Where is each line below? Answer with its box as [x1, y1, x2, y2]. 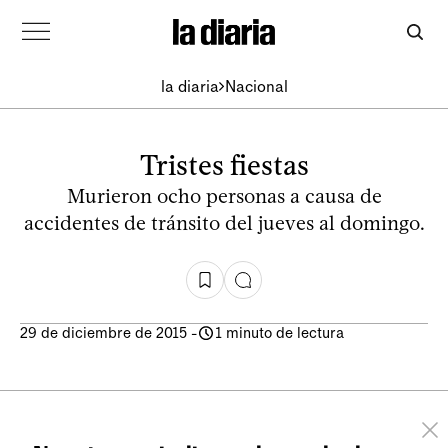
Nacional [224, 76, 288, 96]
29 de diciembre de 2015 [20, 324, 187, 342]
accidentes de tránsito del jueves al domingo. [23, 211, 425, 235]
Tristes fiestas [139, 148, 309, 182]
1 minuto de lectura [215, 324, 344, 342]
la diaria [160, 76, 219, 96]
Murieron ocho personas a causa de [66, 184, 382, 208]
